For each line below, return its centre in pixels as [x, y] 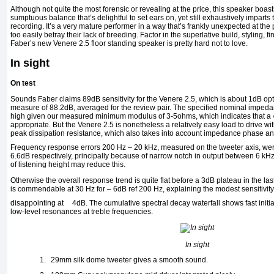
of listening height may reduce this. [68, 165]
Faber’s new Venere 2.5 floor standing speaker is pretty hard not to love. [129, 44]
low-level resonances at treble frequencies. [82, 212]
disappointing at [38, 203]
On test [23, 83]
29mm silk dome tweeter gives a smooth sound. [129, 260]
